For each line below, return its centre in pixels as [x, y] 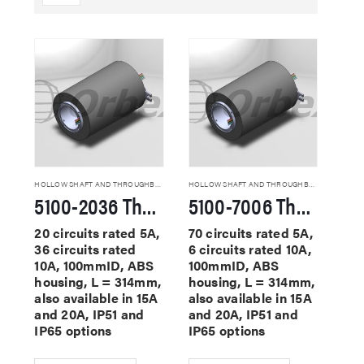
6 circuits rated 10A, [249, 249]
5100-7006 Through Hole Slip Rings [303, 204]
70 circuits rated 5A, [250, 232]
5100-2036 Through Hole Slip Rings [150, 204]
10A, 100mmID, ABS [94, 265]
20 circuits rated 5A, [97, 232]
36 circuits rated [85, 249]
